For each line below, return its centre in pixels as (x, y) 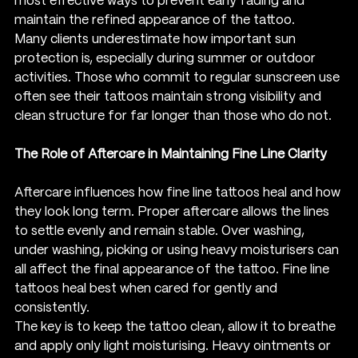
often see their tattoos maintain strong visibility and (169, 97)
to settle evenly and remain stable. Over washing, (161, 231)
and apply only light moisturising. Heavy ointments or (174, 346)
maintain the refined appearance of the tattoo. (155, 20)
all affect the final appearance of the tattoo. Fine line (173, 269)
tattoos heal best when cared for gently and (147, 288)
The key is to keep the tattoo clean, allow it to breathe (177, 327)
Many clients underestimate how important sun (157, 39)
